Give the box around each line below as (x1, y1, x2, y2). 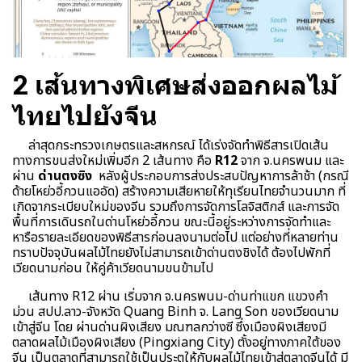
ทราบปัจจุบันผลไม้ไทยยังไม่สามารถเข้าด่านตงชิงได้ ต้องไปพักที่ (12, 243, 330, 263)
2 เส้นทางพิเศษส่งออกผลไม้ (12, 69, 338, 102)
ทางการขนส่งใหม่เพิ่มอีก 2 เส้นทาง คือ (12, 151, 215, 171)
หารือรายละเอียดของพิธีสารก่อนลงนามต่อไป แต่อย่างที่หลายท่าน (12, 228, 339, 248)
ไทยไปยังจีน (12, 100, 158, 133)
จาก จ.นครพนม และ (238, 151, 343, 171)
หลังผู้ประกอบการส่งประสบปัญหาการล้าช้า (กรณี (92, 166, 349, 187)
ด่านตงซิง (38, 166, 92, 187)
